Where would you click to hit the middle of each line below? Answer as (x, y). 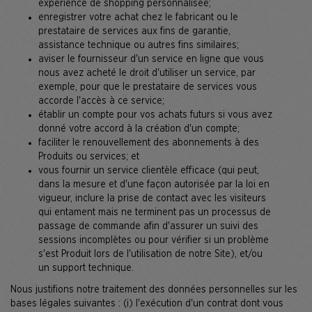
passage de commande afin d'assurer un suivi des (148, 226)
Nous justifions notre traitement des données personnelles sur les (154, 289)
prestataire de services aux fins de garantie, (134, 31)
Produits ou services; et (89, 156)
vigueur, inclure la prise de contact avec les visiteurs (152, 198)
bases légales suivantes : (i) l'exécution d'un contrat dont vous (147, 303)
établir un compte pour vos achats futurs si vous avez (155, 115)
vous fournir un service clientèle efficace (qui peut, (149, 170)
